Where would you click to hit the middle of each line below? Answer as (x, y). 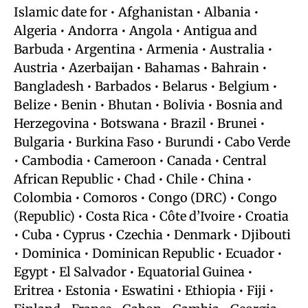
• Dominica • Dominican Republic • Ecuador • (148, 253)
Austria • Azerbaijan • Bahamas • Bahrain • (141, 68)
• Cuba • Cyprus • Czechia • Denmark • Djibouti (152, 235)
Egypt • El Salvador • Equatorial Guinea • (133, 272)
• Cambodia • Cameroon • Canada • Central (140, 161)
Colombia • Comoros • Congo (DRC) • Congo (145, 198)
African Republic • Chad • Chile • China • (133, 179)
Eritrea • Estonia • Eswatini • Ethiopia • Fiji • (144, 290)
